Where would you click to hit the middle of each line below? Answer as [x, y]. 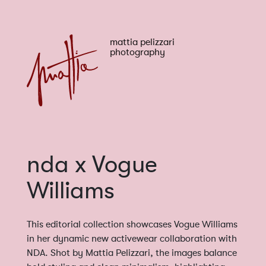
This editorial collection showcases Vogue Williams [132, 224]
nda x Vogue [92, 164]
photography [137, 52]
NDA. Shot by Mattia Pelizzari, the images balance [132, 253]
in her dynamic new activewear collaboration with [132, 238]
